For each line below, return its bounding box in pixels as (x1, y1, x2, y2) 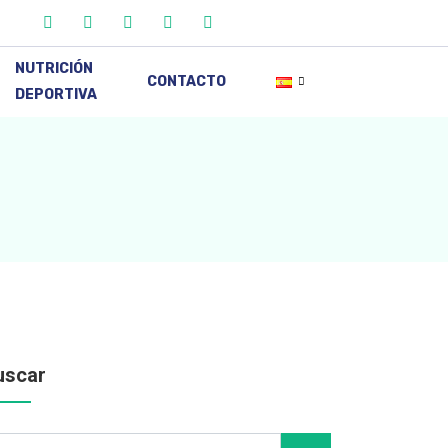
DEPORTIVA (14, 86, 97, 103)
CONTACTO (146, 73, 226, 90)
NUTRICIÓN (14, 60, 93, 77)
